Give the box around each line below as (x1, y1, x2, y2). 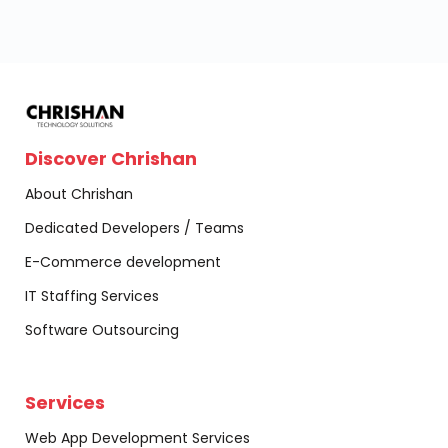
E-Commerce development (25, 251, 221, 272)
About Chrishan (25, 183, 133, 204)
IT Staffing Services (25, 285, 159, 306)
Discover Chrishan (25, 145, 197, 171)
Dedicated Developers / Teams (25, 217, 244, 238)
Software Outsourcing (25, 319, 179, 340)
